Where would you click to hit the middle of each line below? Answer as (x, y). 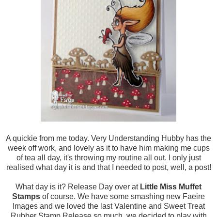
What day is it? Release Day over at (78, 187)
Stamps (26, 197)
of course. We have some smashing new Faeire (123, 197)
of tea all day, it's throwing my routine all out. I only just (108, 158)
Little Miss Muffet (171, 187)
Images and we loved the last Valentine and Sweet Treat (108, 206)
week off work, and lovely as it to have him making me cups (108, 148)
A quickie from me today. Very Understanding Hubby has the (108, 139)
